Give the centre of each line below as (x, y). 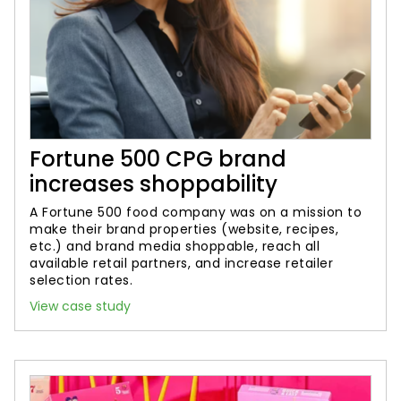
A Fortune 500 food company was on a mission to (196, 212)
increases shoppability (154, 184)
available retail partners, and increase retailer (181, 263)
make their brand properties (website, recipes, (184, 229)
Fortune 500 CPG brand (158, 159)
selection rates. (81, 280)
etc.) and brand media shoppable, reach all (175, 246)
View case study (80, 306)
